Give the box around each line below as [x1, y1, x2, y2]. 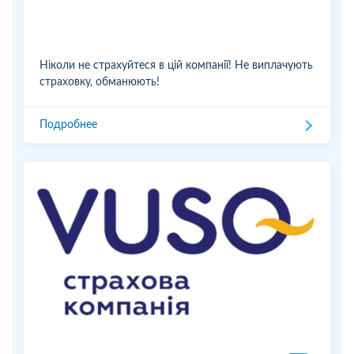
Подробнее [40, 119, 97, 131]
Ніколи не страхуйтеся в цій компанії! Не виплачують [40, 60, 313, 72]
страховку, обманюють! [40, 77, 160, 88]
